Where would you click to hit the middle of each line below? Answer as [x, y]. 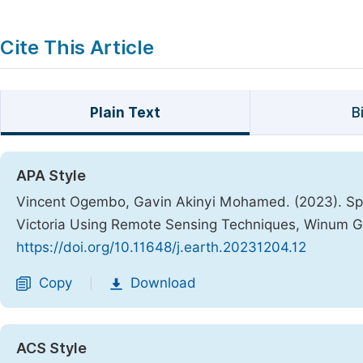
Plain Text [125, 113]
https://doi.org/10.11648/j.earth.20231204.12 [161, 247]
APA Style [51, 175]
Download [163, 283]
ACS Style [51, 348]
